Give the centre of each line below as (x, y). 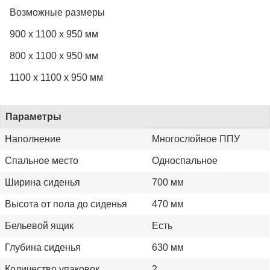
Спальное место (42, 160)
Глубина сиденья (43, 247)
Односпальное (185, 160)
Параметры (33, 116)
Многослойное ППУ (196, 139)
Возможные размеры (57, 12)
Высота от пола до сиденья (66, 204)
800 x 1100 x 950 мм (54, 55)
